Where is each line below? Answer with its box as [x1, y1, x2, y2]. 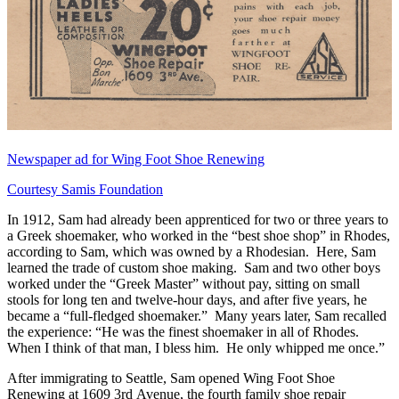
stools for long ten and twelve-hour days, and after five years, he [7, 292, 367, 308]
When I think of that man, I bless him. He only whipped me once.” [7, 340, 388, 356]
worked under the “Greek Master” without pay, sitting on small [7, 276, 360, 292]
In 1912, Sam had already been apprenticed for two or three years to [7, 212, 388, 228]
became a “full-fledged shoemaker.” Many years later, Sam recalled [7, 308, 387, 324]
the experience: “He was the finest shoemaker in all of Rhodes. [7, 324, 362, 340]
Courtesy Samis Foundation [7, 182, 163, 198]
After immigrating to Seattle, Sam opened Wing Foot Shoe [7, 370, 335, 387]
